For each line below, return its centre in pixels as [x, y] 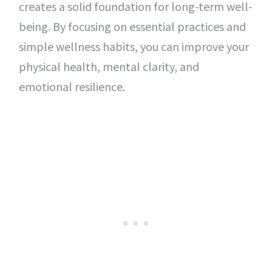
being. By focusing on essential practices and [132, 26]
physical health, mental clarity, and [109, 66]
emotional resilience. [72, 87]
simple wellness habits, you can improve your [134, 46]
